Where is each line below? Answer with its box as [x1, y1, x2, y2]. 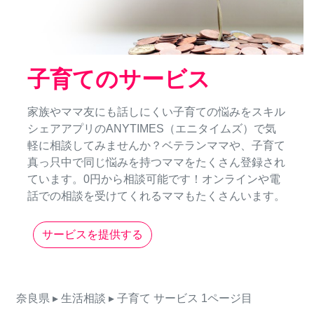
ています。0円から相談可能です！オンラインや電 [27, 173, 280, 186]
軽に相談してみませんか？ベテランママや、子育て [27, 139, 285, 152]
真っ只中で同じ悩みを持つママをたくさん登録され [27, 156, 285, 169]
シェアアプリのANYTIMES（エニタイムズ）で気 [27, 123, 276, 135]
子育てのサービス [27, 67, 210, 93]
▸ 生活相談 [53, 292, 106, 305]
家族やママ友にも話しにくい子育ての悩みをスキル [27, 106, 285, 118]
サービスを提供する [42, 228, 143, 241]
